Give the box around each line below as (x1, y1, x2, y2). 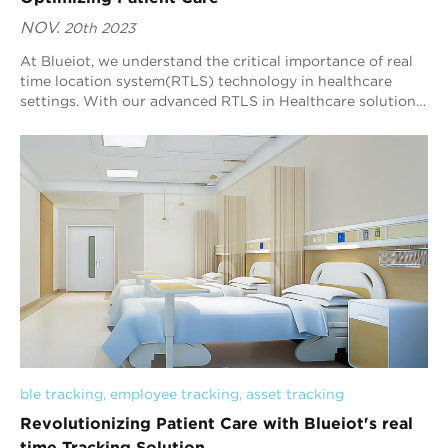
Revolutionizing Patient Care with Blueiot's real (20, 413, 413, 432)
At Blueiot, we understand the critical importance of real (20, 53, 413, 70)
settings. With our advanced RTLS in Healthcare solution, (20, 93, 419, 110)
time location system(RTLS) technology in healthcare (20, 73, 392, 90)
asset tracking (246, 385, 344, 402)
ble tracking (20, 385, 103, 402)
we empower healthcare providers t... (20, 113, 276, 130)
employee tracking (110, 385, 239, 402)
